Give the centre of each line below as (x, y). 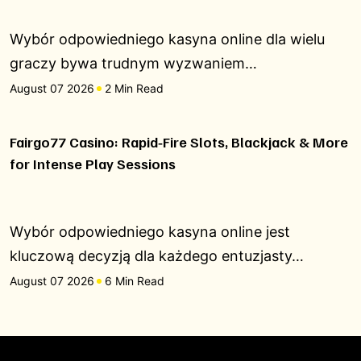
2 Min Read (134, 88)
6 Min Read (135, 281)
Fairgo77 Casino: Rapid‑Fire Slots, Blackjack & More (179, 142)
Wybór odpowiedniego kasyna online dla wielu (167, 39)
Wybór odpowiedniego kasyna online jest (150, 232)
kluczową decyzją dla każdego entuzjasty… (157, 256)
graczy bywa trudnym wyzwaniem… (133, 63)
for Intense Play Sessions (93, 164)
